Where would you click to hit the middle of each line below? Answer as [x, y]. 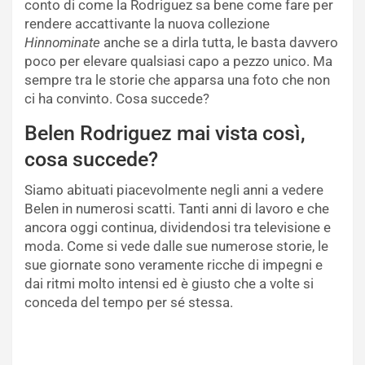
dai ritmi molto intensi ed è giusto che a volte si [169, 284]
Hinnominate [62, 43]
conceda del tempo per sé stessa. [129, 303]
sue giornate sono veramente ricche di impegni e [174, 265]
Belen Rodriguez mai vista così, [165, 134]
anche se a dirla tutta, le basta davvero [219, 43]
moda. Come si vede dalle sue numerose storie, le [176, 246]
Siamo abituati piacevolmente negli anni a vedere [174, 190]
